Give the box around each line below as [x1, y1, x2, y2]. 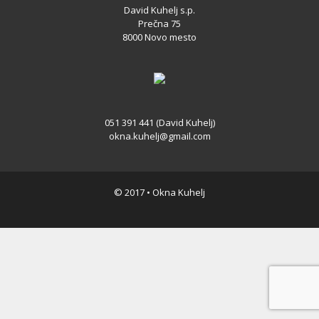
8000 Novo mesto [122, 31, 197, 44]
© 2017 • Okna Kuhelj [114, 186, 205, 199]
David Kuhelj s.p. [124, 4, 195, 17]
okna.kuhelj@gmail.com [108, 130, 211, 143]
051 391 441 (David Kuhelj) [104, 116, 215, 130]
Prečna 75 [138, 17, 181, 31]
